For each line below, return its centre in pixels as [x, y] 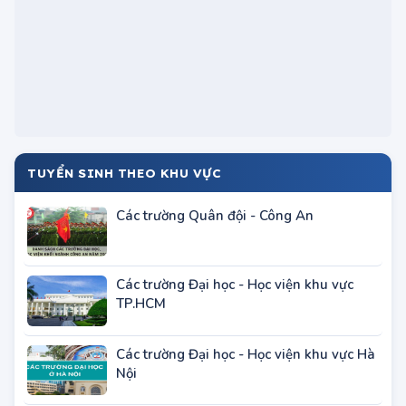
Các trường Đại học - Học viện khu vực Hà [246, 393]
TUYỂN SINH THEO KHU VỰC [125, 212]
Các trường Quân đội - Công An [215, 255]
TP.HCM [141, 343]
